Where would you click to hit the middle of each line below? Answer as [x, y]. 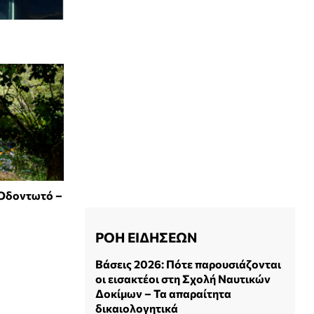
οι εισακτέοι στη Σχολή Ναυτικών [183, 279]
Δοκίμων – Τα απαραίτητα [163, 293]
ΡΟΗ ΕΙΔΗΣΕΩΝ [146, 237]
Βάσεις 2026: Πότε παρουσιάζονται [188, 264]
